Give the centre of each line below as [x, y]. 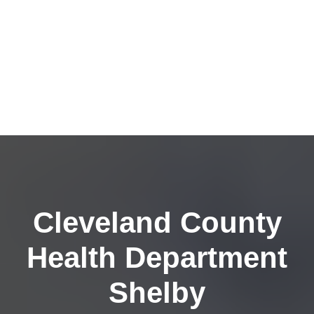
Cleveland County [157, 223]
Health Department [157, 258]
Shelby [157, 293]
